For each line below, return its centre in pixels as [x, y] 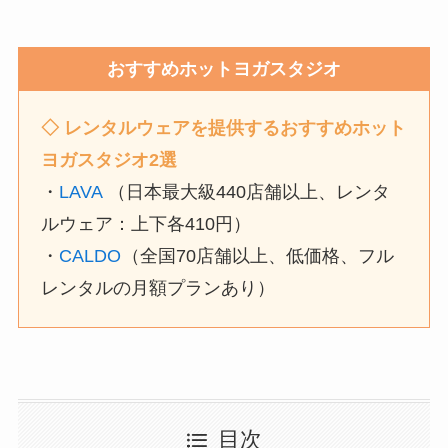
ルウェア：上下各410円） [146, 224]
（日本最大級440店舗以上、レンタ [249, 192]
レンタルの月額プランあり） [158, 288]
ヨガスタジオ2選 [109, 160]
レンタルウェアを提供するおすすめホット [235, 128]
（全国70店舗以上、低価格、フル [258, 256]
